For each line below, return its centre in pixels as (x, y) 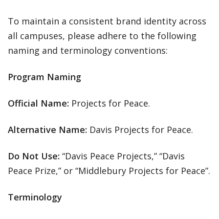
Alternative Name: (47, 130)
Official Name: (38, 103)
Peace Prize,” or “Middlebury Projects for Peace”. (109, 171)
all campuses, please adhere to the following (102, 36)
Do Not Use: (34, 156)
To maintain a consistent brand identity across (107, 21)
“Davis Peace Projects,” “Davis (122, 156)
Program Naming (44, 77)
